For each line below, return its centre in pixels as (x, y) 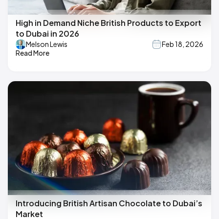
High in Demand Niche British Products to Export (109, 22)
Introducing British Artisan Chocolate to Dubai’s (109, 203)
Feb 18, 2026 (183, 44)
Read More (33, 53)
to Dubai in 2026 (47, 33)
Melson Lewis (47, 44)
